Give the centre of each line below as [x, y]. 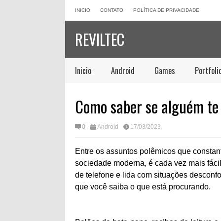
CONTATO [112, 10]
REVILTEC [100, 39]
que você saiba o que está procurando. [143, 187]
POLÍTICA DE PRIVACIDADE [166, 10]
